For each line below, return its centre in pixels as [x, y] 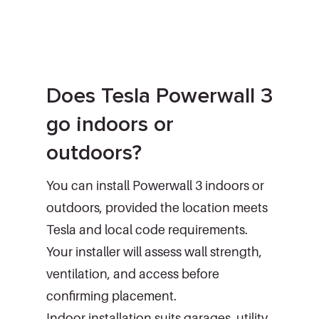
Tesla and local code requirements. [147, 229]
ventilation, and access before [133, 273]
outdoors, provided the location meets [157, 207]
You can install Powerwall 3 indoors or [155, 185]
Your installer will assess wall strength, [154, 251]
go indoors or [110, 124]
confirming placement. [111, 296]
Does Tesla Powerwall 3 [159, 95]
